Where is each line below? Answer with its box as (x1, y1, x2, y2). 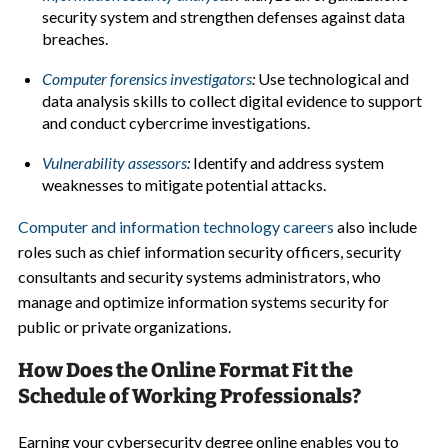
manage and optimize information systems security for (17, 292, 389, 311)
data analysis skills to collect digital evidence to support (41, 91, 422, 110)
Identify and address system (189, 153, 384, 172)
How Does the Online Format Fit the (17, 358, 353, 382)
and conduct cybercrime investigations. (41, 113, 310, 132)
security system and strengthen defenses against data (41, 7, 405, 26)
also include (333, 217, 417, 236)
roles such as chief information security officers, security (17, 242, 401, 261)
